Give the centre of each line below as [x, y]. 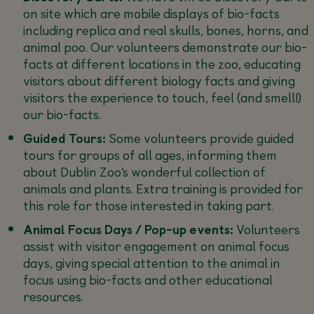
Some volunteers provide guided [199, 137]
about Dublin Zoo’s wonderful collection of [144, 171]
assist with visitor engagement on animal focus [156, 245]
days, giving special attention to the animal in [151, 262]
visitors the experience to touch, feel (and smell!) [162, 97]
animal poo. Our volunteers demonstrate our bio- [165, 46]
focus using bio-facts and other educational [148, 279]
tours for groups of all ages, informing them [150, 154]
